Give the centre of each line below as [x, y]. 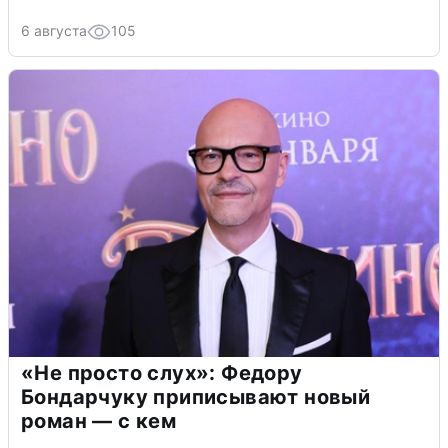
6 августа [54, 30]
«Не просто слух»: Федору [162, 372]
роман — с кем [99, 420]
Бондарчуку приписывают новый [196, 396]
